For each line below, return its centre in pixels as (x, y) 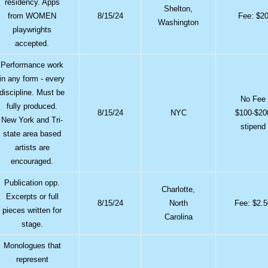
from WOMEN (32, 16)
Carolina (178, 217)
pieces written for (32, 210)
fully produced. (32, 106)
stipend (253, 126)
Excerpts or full (32, 196)
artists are (32, 147)
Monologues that (32, 245)
